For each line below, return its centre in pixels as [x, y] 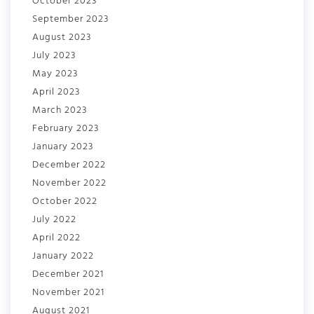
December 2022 [69, 165]
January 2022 [63, 256]
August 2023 [62, 37]
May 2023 [55, 74]
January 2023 [63, 147]
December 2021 [68, 274]
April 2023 [56, 92]
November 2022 [69, 183]
